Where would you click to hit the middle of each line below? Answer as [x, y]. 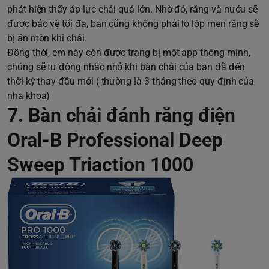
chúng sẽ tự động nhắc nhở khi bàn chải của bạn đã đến [126, 67]
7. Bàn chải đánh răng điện [122, 116]
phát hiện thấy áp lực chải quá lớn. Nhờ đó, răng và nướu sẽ [133, 10]
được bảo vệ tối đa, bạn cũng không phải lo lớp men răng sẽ [133, 24]
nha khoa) [29, 96]
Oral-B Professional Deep [115, 140]
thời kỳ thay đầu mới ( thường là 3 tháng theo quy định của [131, 82]
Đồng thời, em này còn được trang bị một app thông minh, [129, 53]
